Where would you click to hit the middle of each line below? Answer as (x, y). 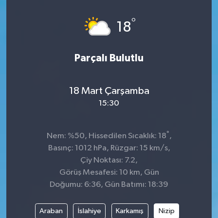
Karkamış (130, 211)
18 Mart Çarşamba (109, 91)
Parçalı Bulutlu (109, 58)
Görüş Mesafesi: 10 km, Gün (109, 173)
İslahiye (89, 211)
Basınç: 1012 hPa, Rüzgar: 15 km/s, (109, 148)
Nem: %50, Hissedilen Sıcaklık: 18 (106, 136)
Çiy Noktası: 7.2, (109, 160)
